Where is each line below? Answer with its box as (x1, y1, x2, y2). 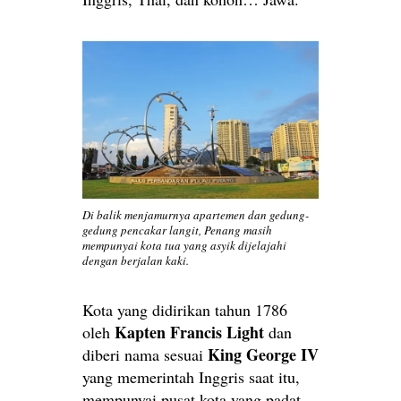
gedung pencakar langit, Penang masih (82, 222, 272, 239)
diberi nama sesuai (82, 344, 208, 366)
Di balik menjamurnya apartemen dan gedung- (82, 207, 309, 224)
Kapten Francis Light (115, 320, 264, 345)
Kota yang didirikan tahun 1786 (82, 299, 287, 321)
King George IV (208, 343, 319, 367)
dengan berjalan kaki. (82, 252, 189, 269)
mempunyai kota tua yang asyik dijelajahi (82, 237, 286, 254)
